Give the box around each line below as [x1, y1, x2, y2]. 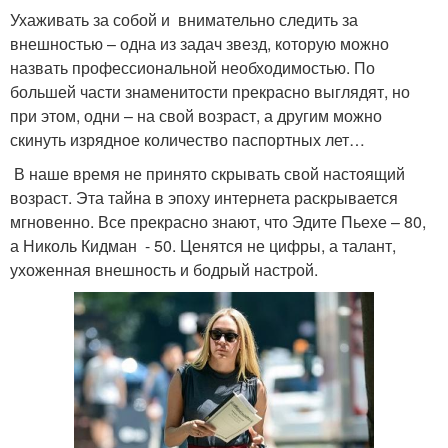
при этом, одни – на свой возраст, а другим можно [10, 103, 382, 127]
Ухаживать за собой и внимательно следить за [10, 7, 358, 31]
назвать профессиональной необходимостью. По [10, 55, 375, 79]
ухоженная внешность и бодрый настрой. [10, 257, 318, 281]
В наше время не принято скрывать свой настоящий [10, 161, 405, 185]
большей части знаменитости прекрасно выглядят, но [10, 79, 410, 103]
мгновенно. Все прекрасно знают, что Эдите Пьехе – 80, [10, 209, 426, 233]
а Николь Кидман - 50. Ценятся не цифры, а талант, [10, 233, 396, 257]
